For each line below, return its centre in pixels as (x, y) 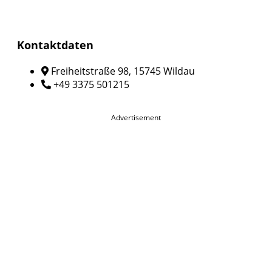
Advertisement (136, 117)
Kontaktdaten (55, 45)
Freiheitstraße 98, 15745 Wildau (123, 71)
